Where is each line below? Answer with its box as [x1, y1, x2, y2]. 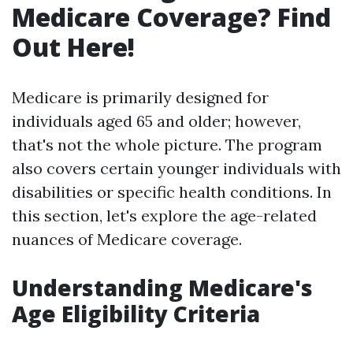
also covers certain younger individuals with [12, 158, 341, 178]
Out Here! [12, 30, 135, 64]
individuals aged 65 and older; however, [12, 111, 301, 131]
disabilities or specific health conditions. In [12, 182, 332, 202]
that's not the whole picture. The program [12, 135, 322, 154]
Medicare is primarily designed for [12, 87, 269, 107]
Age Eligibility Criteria [12, 299, 260, 329]
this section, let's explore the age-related [12, 206, 317, 225]
